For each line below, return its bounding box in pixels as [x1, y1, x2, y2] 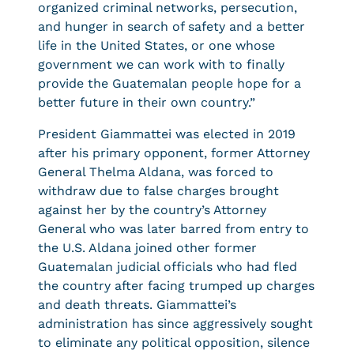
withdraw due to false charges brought [38, 183, 279, 198]
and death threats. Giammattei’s [38, 297, 236, 312]
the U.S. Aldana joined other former [38, 240, 257, 255]
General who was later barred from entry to [38, 221, 309, 236]
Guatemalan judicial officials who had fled [38, 259, 297, 274]
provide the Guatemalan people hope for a [38, 76, 301, 91]
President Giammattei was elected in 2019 [38, 126, 296, 141]
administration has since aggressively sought [38, 316, 313, 331]
